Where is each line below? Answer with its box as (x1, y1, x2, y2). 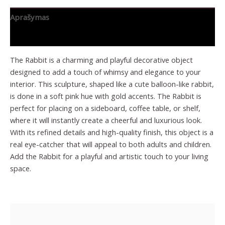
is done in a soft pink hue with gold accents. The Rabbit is (10, 90, 201, 101)
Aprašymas (10, 12, 49, 23)
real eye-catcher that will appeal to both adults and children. (10, 139, 211, 149)
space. (10, 163, 31, 173)
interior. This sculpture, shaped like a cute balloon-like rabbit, (10, 78, 214, 89)
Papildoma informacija (10, 31, 90, 42)
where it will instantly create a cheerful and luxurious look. (10, 115, 202, 125)
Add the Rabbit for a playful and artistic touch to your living (10, 151, 208, 161)
